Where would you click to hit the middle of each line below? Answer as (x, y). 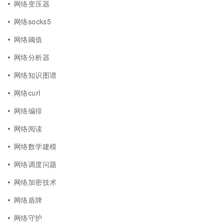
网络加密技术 (35, 182)
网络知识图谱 (35, 75)
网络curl (27, 93)
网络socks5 (33, 21)
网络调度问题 (35, 164)
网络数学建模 (35, 146)
